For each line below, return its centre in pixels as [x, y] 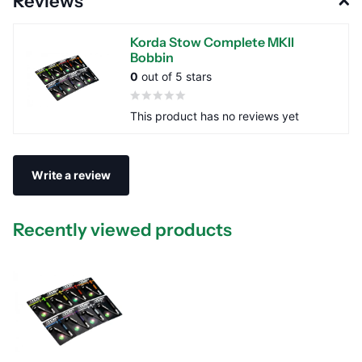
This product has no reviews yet [215, 116]
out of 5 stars [175, 77]
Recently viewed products [122, 230]
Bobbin [152, 58]
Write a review [71, 175]
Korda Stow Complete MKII [212, 42]
